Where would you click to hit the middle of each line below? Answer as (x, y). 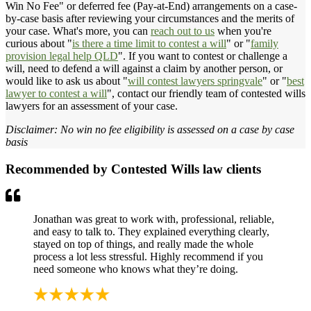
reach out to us (183, 31)
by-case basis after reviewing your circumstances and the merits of (150, 18)
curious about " (39, 43)
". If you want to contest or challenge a (203, 56)
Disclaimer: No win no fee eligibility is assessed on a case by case (150, 129)
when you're (243, 31)
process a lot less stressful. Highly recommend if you (148, 257)
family (264, 43)
